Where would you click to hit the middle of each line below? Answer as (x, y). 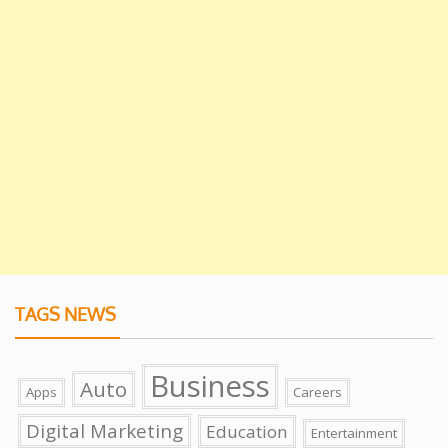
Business (210, 386)
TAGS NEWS (65, 314)
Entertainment (354, 433)
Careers (317, 392)
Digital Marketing (104, 431)
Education (247, 432)
